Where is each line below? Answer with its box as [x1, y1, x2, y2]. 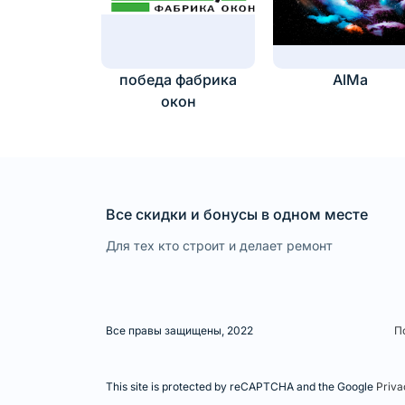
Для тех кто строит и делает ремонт [106, 238, 333, 254]
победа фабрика [119, 71, 237, 89]
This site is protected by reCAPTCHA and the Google [106, 380, 376, 394]
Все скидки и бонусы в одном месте [106, 205, 368, 224]
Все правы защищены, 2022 [106, 324, 253, 338]
